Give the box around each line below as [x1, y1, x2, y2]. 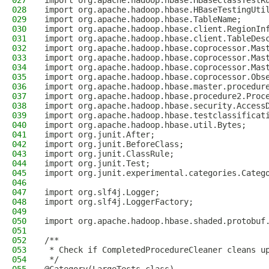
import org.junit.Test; [44, 159, 150, 168]
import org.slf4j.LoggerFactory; [44, 197, 193, 207]
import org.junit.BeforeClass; [44, 139, 184, 149]
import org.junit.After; [44, 130, 155, 139]
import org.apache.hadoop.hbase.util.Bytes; [44, 120, 246, 130]
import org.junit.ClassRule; [44, 149, 174, 159]
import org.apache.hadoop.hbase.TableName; [44, 14, 241, 24]
